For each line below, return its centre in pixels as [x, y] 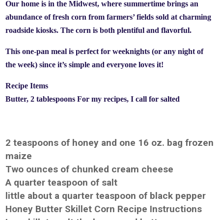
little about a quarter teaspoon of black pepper [106, 196]
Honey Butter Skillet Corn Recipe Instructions [104, 209]
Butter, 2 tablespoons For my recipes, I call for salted [93, 99]
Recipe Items [27, 86]
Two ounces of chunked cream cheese [90, 169]
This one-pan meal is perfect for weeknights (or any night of [105, 51]
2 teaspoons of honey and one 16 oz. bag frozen [110, 143]
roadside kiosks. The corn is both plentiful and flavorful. [99, 30]
